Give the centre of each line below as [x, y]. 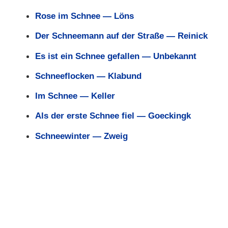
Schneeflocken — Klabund [88, 76]
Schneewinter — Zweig [81, 136]
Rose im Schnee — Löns [84, 16]
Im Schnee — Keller [75, 96]
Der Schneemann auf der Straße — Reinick [121, 36]
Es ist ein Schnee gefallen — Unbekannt [116, 56]
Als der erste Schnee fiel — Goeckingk [113, 116]
